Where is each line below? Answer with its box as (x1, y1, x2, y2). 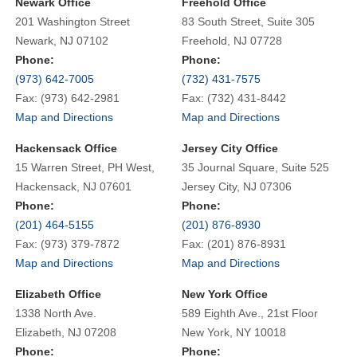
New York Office (182, 287, 269, 300)
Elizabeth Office (14, 287, 101, 300)
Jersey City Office (182, 141, 279, 155)
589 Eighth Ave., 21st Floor (182, 306, 319, 320)
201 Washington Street (14, 14, 130, 28)
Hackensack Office (14, 141, 117, 155)
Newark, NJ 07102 (14, 33, 108, 47)
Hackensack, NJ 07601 (14, 179, 131, 193)
